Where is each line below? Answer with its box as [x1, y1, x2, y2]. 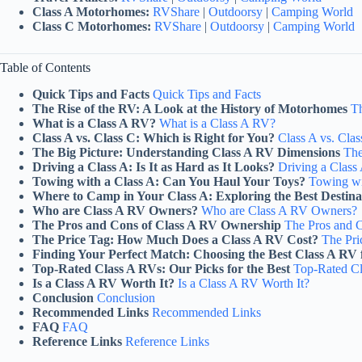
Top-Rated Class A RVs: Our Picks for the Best [32, 261, 290, 276]
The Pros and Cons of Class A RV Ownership [32, 217, 281, 232]
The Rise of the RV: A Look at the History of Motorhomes [32, 101, 347, 116]
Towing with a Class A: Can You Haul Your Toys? [32, 174, 305, 188]
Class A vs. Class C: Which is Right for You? [32, 130, 275, 145]
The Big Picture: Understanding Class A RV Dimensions [32, 145, 340, 159]
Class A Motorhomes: [32, 4, 149, 19]
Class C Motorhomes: [32, 19, 151, 33]
